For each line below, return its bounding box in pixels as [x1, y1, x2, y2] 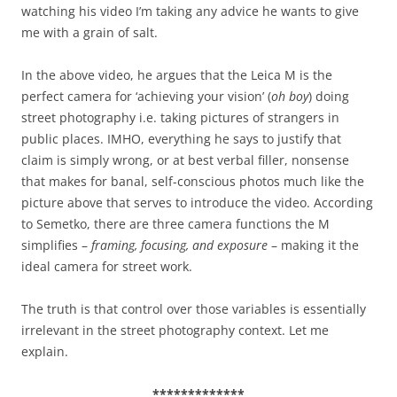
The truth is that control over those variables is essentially [21, 300, 366, 318]
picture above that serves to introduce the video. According [21, 194, 373, 212]
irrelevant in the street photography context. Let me [21, 322, 329, 339]
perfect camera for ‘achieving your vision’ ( [21, 88, 271, 105]
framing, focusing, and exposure [88, 237, 268, 254]
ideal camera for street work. [21, 258, 192, 276]
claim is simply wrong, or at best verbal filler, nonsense [21, 152, 349, 169]
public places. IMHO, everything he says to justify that [21, 130, 341, 148]
